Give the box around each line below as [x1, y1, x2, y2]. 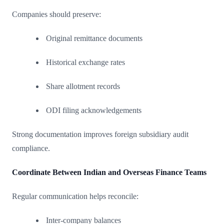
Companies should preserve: [12, 9, 101, 18]
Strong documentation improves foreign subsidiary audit [12, 129, 188, 138]
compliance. [12, 143, 50, 152]
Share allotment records [46, 81, 120, 90]
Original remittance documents [46, 33, 142, 42]
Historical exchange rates [46, 57, 125, 66]
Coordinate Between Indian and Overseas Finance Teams [12, 167, 206, 176]
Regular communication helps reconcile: [12, 191, 138, 200]
